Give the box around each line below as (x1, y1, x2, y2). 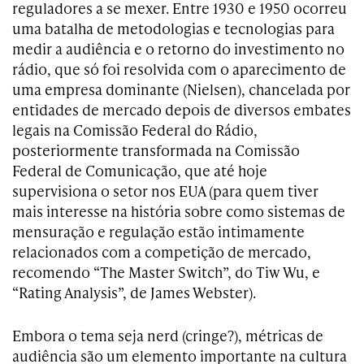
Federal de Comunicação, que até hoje (12, 160, 267, 181)
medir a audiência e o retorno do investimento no (12, 38, 344, 59)
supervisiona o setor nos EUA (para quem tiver (12, 180, 318, 201)
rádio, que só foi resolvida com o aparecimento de (12, 58, 346, 80)
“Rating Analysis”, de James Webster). (12, 282, 256, 303)
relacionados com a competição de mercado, (12, 241, 311, 262)
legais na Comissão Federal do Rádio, (12, 119, 258, 141)
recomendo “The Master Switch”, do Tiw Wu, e (12, 262, 320, 283)
